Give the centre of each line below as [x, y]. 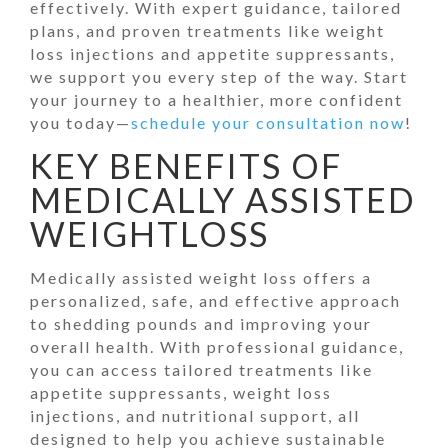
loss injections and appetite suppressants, [212, 53]
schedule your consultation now [268, 122]
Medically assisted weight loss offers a [201, 277]
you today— [80, 122]
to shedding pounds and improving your [201, 323]
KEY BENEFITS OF [186, 165]
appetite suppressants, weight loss [181, 392]
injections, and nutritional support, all [195, 415]
